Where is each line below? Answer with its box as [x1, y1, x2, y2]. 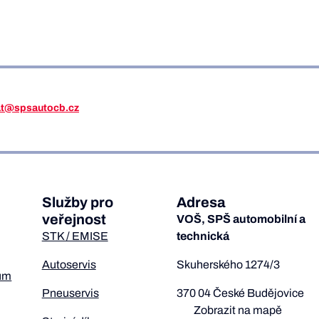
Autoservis [41, 258, 96, 271]
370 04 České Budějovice [176, 287, 304, 299]
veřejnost [41, 211, 106, 227]
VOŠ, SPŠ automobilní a [176, 213, 305, 225]
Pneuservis [41, 287, 99, 299]
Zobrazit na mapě [193, 304, 282, 316]
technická [176, 230, 229, 242]
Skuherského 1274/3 [176, 258, 280, 271]
